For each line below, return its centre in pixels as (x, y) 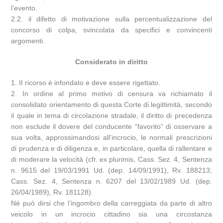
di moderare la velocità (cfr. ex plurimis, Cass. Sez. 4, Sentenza (111, 159)
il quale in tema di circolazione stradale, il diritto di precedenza (111, 115)
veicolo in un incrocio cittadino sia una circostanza (111, 214)
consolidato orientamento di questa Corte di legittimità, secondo (111, 104)
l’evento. (24, 8)
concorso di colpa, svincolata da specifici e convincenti (111, 30)
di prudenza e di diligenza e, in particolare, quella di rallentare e (111, 148)
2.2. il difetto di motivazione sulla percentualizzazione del (111, 19)
